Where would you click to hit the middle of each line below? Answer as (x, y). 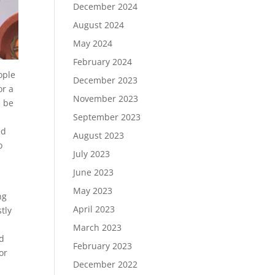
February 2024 (103, 62)
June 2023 (94, 172)
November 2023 (106, 99)
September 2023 (107, 117)
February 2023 (103, 246)
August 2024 (99, 25)
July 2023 (92, 154)
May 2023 (93, 191)
